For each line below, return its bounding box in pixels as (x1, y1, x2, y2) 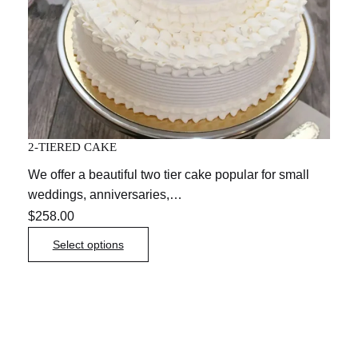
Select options (52, 237, 124, 251)
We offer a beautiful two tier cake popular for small (27, 167, 309, 181)
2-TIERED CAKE (27, 140, 117, 153)
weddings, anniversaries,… (27, 187, 182, 201)
